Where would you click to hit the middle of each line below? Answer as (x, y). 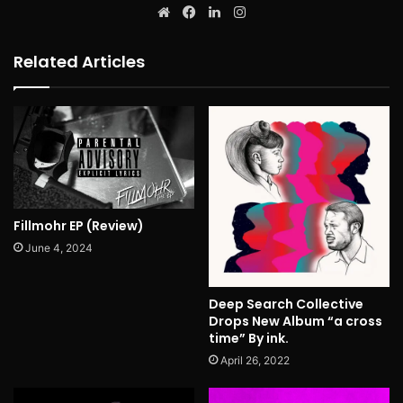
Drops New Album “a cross (296, 322)
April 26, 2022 (255, 361)
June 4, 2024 (59, 247)
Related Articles (79, 62)
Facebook (230, 12)
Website (199, 12)
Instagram (281, 12)
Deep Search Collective (286, 304)
